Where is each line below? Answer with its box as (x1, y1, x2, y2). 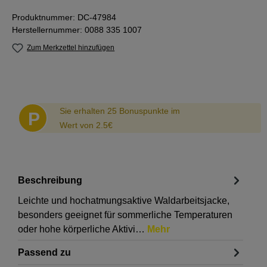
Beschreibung (18, 175, 82, 185)
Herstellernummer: (12, 25, 85, 35)
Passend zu (18, 247, 71, 257)
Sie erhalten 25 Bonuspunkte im (60, 106, 180, 116)
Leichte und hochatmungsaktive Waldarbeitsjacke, (18, 195, 229, 206)
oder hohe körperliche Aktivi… (18, 224, 147, 235)
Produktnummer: (12, 13, 77, 22)
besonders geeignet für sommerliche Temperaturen (18, 210, 232, 221)
